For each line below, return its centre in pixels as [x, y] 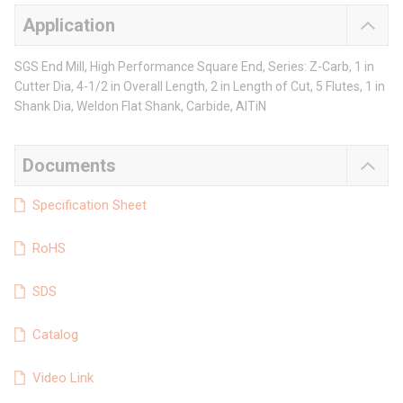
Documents [69, 166]
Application [69, 26]
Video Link [63, 378]
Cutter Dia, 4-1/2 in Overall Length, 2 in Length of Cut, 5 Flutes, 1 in [200, 87]
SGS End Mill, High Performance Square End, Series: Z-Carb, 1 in [194, 67]
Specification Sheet [90, 206]
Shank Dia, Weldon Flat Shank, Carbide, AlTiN [140, 107]
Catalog [55, 335]
